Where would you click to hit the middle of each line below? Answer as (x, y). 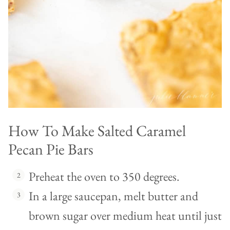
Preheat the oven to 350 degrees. (104, 177)
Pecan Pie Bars (51, 149)
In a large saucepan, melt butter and (113, 196)
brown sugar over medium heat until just (125, 216)
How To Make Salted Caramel (97, 131)
